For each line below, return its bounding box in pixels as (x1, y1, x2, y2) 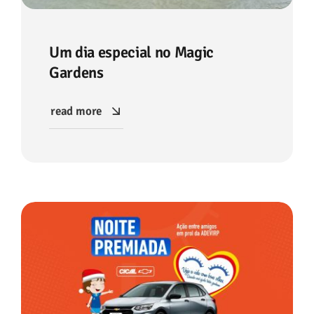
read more (50, 103, 102, 118)
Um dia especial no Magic (49, 42, 214, 62)
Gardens (49, 62, 104, 83)
